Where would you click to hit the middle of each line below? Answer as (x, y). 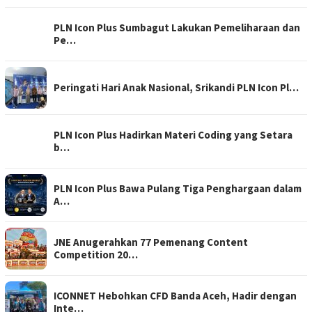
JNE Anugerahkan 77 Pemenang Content (151, 242)
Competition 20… (96, 255)
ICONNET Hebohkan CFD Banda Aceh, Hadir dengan (175, 296)
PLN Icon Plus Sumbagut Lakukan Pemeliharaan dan (177, 28)
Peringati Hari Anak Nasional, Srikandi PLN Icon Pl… (176, 88)
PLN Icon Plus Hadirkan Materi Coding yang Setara (173, 135)
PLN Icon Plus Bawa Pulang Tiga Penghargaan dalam (178, 189)
